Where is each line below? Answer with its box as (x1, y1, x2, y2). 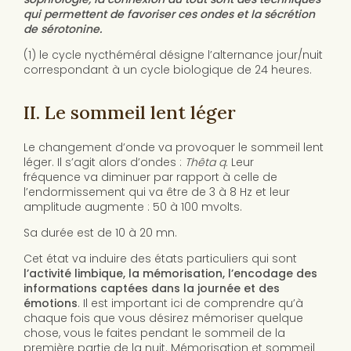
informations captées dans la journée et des (24, 280, 280, 297)
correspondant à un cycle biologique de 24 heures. (24, 62, 312, 78)
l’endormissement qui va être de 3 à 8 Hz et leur (24, 184, 290, 201)
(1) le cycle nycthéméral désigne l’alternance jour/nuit (24, 47, 323, 63)
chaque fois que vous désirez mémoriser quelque (24, 310, 303, 327)
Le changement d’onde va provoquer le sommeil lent (24, 139, 324, 156)
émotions (24, 295, 78, 312)
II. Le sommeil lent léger (24, 100, 241, 125)
